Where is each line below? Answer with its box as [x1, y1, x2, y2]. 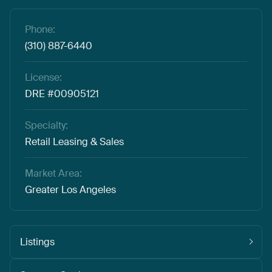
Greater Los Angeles [25, 183, 116, 196]
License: [25, 70, 62, 84]
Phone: [25, 22, 55, 36]
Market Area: [25, 166, 82, 180]
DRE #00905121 [25, 87, 99, 100]
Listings [20, 235, 55, 248]
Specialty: [25, 118, 68, 132]
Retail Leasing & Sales [25, 135, 124, 148]
